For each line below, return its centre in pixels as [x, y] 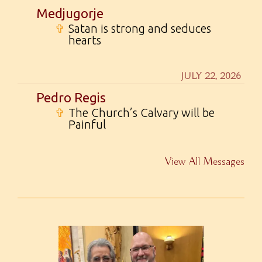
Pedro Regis [71, 98]
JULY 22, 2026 [211, 77]
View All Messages [205, 162]
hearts [85, 40]
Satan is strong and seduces [140, 29]
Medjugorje [70, 13]
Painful [87, 125]
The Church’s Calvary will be [142, 113]
